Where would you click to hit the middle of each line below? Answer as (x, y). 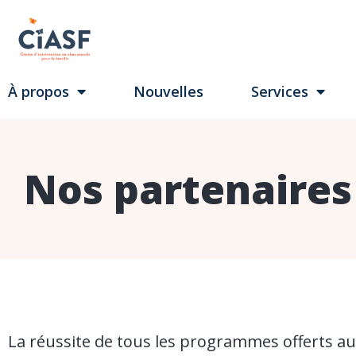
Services (280, 91)
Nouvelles (168, 91)
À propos (39, 91)
